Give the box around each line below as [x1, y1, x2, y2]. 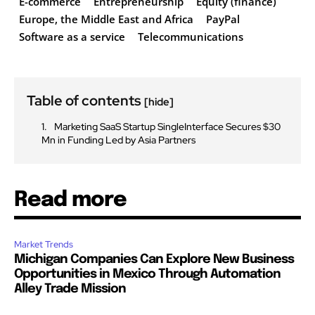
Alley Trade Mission [14, 283, 126, 296]
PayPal [206, 12, 240, 27]
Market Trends [14, 238, 73, 251]
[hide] [144, 95, 174, 110]
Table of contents [27, 91, 144, 110]
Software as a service [19, 30, 125, 44]
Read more [14, 189, 127, 212]
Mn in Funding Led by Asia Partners [41, 134, 195, 147]
